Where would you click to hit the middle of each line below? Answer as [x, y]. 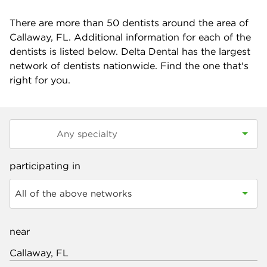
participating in [45, 166]
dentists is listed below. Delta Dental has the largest [130, 51]
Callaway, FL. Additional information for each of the [130, 37]
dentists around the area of [184, 23]
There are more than [58, 23]
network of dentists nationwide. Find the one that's [129, 66]
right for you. [40, 80]
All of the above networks [73, 193]
